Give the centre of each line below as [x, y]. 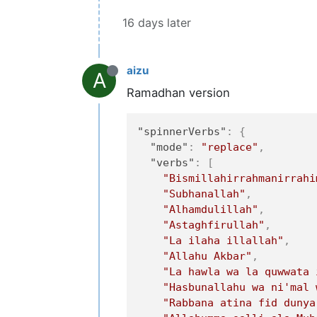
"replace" [229, 147]
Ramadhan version [179, 92]
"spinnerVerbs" [181, 131]
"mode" [169, 147]
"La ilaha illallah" [223, 240]
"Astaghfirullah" [213, 225]
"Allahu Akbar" [207, 256]
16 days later [156, 22]
